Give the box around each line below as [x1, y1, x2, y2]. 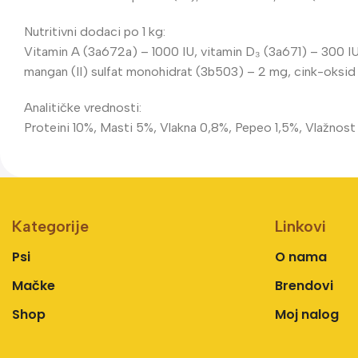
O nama [274, 247, 327, 266]
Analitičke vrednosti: [24, 99, 141, 115]
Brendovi [274, 276, 333, 295]
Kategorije [12, 216, 89, 236]
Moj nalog [274, 304, 339, 324]
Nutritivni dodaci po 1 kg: [24, 23, 165, 39]
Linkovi [274, 216, 326, 236]
